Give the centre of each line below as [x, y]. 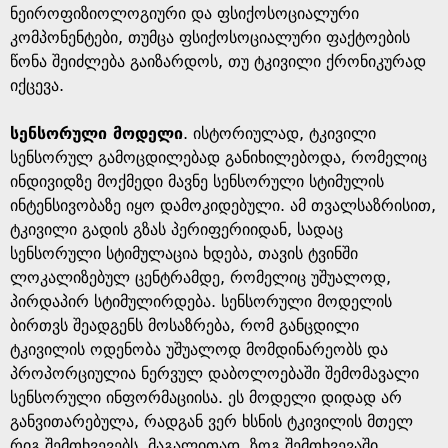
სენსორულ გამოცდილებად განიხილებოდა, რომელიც [218, 157]
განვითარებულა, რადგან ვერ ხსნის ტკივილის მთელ [211, 421]
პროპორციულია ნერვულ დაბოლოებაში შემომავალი [214, 373]
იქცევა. [37, 85]
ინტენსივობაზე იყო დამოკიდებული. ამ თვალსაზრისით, [223, 205]
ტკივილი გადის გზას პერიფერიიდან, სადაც [176, 229]
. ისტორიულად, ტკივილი [279, 133]
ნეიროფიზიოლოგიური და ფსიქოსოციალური [184, 13]
